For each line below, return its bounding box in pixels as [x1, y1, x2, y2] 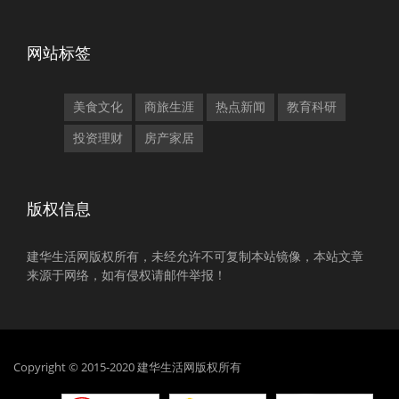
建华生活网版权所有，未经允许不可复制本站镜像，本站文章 [27, 249, 363, 264]
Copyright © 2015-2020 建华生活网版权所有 [13, 359, 241, 375]
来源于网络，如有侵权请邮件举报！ [27, 268, 226, 282]
